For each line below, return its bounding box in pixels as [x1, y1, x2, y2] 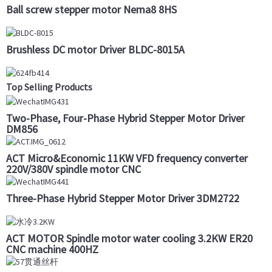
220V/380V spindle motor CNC [6, 161, 141, 176]
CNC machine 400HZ [6, 242, 98, 256]
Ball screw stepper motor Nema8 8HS [6, 2, 177, 17]
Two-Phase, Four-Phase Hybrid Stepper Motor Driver [6, 110, 245, 125]
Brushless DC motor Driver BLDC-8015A [6, 42, 185, 57]
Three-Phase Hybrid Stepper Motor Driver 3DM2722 [6, 191, 239, 205]
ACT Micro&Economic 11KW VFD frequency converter [6, 151, 248, 165]
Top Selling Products [6, 81, 92, 93]
